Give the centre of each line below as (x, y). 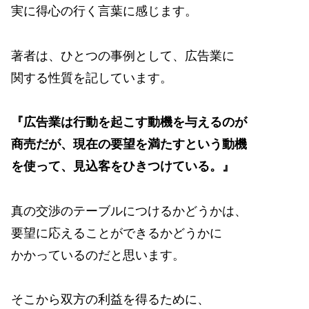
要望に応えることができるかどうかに (117, 233)
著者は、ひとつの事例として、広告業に (123, 56)
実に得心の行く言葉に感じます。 (104, 11)
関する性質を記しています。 (92, 78)
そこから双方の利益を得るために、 (110, 299)
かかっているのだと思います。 (98, 255)
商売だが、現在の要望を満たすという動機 (129, 144)
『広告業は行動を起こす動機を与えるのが (129, 122)
